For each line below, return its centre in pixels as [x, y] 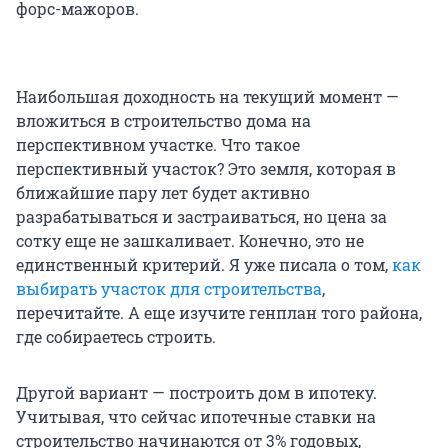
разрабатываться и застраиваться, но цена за [201, 216]
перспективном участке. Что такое [158, 144]
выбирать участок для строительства [169, 288]
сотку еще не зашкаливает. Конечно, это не [190, 240]
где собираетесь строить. [116, 336]
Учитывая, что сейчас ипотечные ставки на [196, 416]
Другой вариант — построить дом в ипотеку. [196, 392]
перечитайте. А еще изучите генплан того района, [219, 312]
